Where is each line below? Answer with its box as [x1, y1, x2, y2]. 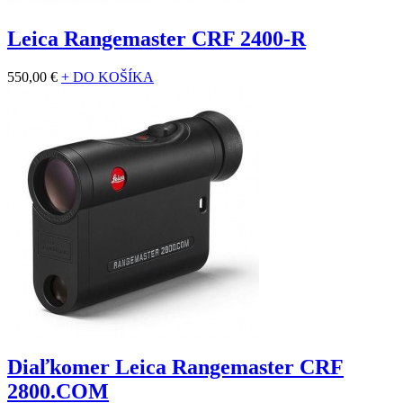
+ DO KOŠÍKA [61, 68, 154, 85]
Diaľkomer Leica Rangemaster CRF [7, 354, 344, 379]
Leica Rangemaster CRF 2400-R [7, 26, 306, 50]
